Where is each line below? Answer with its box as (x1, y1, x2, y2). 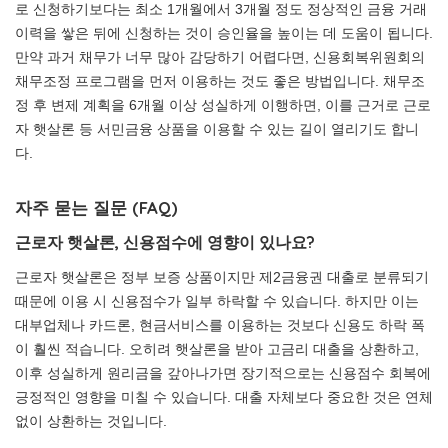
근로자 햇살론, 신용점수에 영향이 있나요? (15, 232, 315, 252)
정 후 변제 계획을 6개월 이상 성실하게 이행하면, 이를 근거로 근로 (15, 97, 431, 113)
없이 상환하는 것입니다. (15, 413, 167, 429)
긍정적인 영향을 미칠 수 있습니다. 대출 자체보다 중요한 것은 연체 (15, 389, 433, 405)
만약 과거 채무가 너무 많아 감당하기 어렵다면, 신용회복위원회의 (15, 49, 425, 65)
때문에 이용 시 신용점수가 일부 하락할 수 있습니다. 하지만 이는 (15, 293, 419, 309)
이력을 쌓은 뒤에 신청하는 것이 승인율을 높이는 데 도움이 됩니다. (15, 25, 433, 41)
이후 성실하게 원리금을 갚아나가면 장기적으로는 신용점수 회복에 (15, 365, 431, 381)
